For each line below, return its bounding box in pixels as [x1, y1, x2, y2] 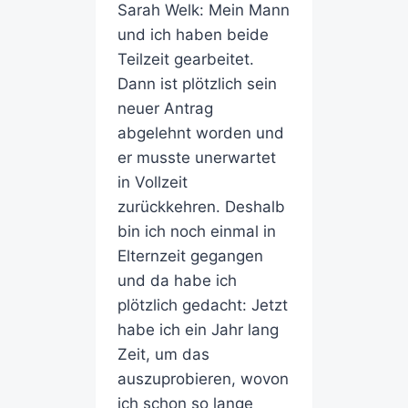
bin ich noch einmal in [117, 222, 276, 241]
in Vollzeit [117, 173, 188, 192]
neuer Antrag [117, 99, 213, 118]
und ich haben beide [117, 25, 269, 45]
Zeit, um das [117, 345, 209, 364]
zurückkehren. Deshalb [117, 198, 285, 217]
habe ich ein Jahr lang [117, 321, 279, 340]
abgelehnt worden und [117, 124, 284, 143]
